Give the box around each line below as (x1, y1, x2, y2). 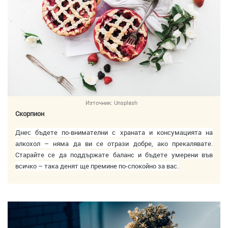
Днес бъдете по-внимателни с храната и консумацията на (15, 127, 213, 137)
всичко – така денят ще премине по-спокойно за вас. (15, 161, 179, 170)
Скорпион (15, 108, 44, 118)
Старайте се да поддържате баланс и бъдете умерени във (15, 150, 213, 159)
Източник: (85, 98, 112, 106)
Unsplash (114, 98, 137, 106)
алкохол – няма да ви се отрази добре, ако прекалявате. (15, 138, 213, 148)
